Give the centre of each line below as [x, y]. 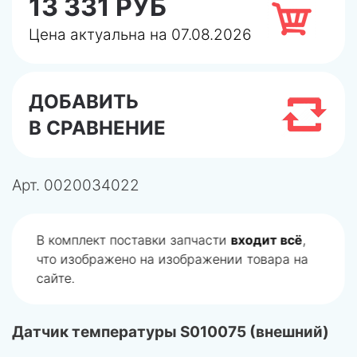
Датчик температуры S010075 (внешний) [171, 332]
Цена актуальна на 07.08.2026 [140, 35]
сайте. [56, 278]
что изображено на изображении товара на [173, 259]
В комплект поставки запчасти [134, 240]
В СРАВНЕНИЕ [97, 128]
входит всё [267, 240]
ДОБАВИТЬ [84, 102]
